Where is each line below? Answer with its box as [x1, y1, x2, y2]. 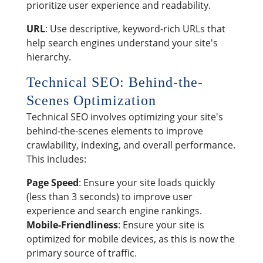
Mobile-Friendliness [26, 218, 118, 231]
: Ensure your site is [117, 218, 204, 231]
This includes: [26, 152, 86, 166]
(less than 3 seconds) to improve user [26, 190, 193, 203]
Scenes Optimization [26, 92, 156, 108]
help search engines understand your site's [26, 36, 218, 49]
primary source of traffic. [26, 246, 137, 259]
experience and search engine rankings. [26, 204, 202, 217]
